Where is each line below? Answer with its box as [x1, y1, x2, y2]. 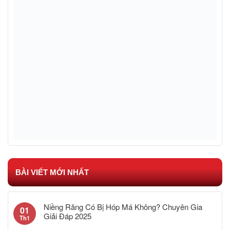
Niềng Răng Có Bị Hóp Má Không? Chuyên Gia [44, 201, 202, 213]
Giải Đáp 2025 [44, 210, 91, 222]
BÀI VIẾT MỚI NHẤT [15, 168, 89, 177]
